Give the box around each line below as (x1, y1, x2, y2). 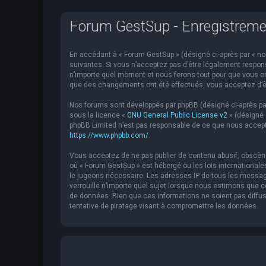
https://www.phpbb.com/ (69, 131, 148, 140)
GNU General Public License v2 (127, 111, 227, 120)
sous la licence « (69, 111, 127, 120)
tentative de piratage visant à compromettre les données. (69, 202, 258, 211)
